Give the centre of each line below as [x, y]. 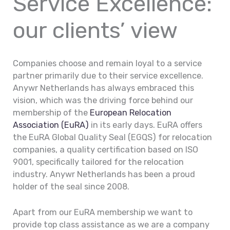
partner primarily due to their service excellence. [108, 75]
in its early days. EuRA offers [146, 125]
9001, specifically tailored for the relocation [99, 162]
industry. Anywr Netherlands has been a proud [104, 174]
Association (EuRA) [51, 125]
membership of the [52, 112]
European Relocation [131, 112]
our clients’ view [95, 31]
